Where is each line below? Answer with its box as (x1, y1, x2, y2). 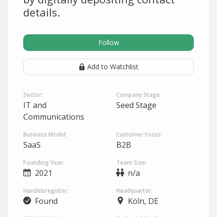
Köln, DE (128, 196, 158, 206)
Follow (98, 38, 119, 47)
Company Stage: (116, 91, 161, 99)
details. (23, 5, 60, 19)
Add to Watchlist (87, 62, 139, 71)
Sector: (23, 91, 43, 99)
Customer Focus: (116, 130, 162, 139)
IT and (23, 100, 46, 110)
